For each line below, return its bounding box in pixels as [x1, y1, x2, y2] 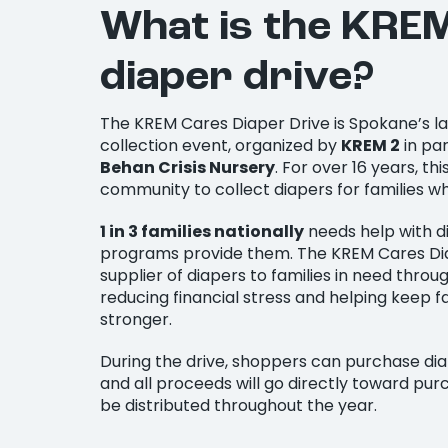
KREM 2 [341, 134, 400, 158]
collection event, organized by [100, 134, 341, 158]
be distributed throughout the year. [100, 394, 377, 418]
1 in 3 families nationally [100, 220, 304, 244]
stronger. [100, 308, 172, 332]
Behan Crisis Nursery [100, 156, 275, 180]
